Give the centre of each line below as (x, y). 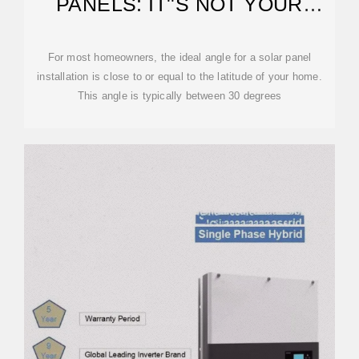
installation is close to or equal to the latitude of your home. (179, 77)
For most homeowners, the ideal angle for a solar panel (179, 57)
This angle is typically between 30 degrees (179, 96)
